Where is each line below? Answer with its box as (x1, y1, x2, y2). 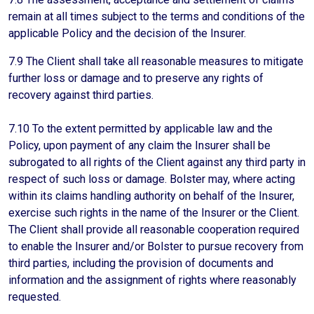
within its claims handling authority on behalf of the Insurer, (8, 189, 294, 203)
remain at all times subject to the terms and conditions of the (8, 10, 305, 23)
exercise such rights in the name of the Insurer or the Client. (8, 206, 299, 219)
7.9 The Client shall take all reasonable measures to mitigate (8, 55, 303, 68)
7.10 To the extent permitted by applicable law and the (8, 122, 273, 135)
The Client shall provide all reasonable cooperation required (8, 223, 299, 236)
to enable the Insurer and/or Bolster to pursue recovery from (8, 240, 303, 253)
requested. (8, 290, 61, 303)
